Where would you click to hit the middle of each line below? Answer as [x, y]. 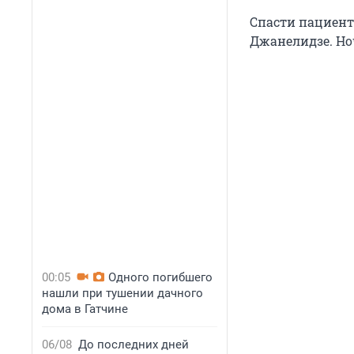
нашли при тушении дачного [122, 293]
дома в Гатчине [85, 309]
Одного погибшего [160, 277]
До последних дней [134, 345]
